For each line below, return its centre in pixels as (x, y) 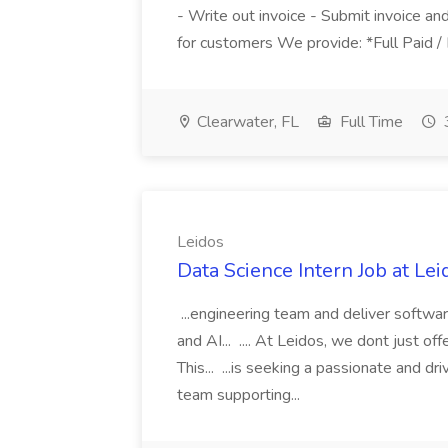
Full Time (369, 122)
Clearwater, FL (246, 122)
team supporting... (240, 395)
